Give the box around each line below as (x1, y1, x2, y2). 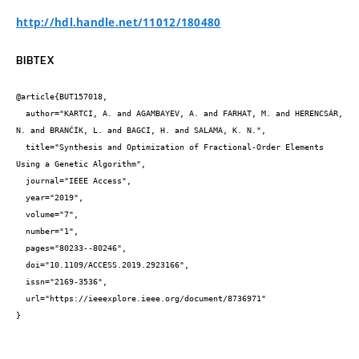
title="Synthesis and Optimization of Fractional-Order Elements (16, 143, 26, 152)
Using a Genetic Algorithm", (16, 159, 146, 169)
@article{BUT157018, (16, 92, 107, 102)
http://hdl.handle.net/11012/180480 (16, 14, 221, 30)
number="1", (16, 227, 26, 236)
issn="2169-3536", (16, 277, 26, 287)
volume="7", (16, 210, 26, 220)
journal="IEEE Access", (16, 176, 26, 186)
